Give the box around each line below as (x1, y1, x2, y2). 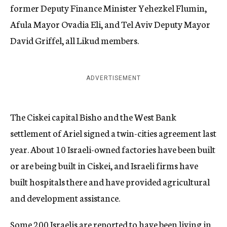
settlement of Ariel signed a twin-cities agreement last (10, 126, 216, 139)
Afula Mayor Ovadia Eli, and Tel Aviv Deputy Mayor (10, 17, 210, 30)
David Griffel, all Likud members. (10, 33, 139, 47)
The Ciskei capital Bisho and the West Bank (10, 110, 176, 123)
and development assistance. (10, 191, 120, 204)
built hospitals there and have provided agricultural (10, 175, 210, 188)
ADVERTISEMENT (86, 74, 141, 82)
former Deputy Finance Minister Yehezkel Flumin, (10, 1, 207, 14)
